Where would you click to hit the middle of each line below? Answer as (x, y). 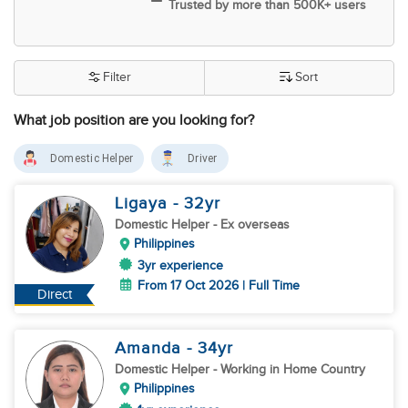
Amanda (151, 348)
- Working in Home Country (289, 369)
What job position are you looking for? (134, 121)
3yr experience (180, 265)
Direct (55, 295)
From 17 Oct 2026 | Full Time (219, 286)
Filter (117, 77)
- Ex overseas (251, 224)
